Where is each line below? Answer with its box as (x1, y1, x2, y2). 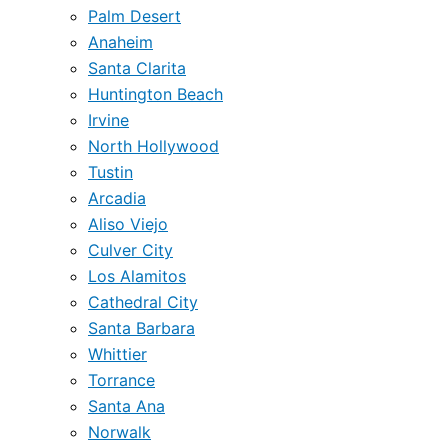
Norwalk (88, 422, 151, 442)
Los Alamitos (88, 266, 186, 286)
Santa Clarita (88, 58, 186, 78)
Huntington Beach (88, 84, 223, 104)
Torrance (88, 370, 155, 390)
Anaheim (88, 32, 153, 52)
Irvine (88, 110, 129, 130)
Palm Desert (88, 6, 181, 26)
